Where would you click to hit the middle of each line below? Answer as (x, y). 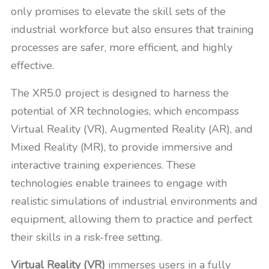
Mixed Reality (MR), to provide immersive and (122, 147)
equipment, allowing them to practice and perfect (131, 219)
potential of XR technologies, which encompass (125, 111)
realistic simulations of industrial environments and (134, 201)
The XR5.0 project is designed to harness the (120, 93)
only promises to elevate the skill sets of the (118, 11)
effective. (32, 65)
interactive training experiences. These (103, 165)
